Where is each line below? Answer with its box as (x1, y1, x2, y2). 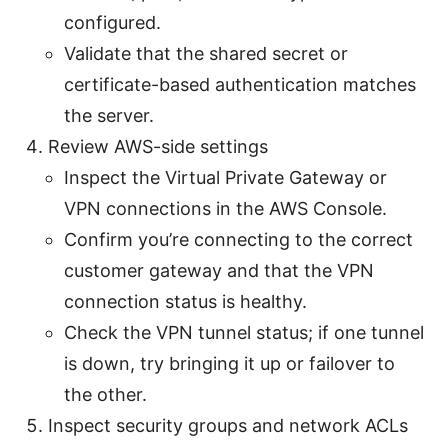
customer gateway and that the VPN (64, 259, 374, 281)
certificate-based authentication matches (64, 73, 416, 95)
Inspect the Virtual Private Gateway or (64, 166, 387, 188)
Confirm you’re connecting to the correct (64, 228, 413, 250)
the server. (64, 104, 154, 126)
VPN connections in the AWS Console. (64, 197, 387, 219)
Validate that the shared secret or (64, 42, 348, 64)
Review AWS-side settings (48, 135, 268, 157)
